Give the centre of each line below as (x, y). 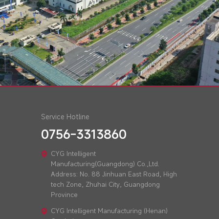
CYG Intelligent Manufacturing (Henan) (109, 211)
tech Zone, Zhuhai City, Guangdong (105, 184)
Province (64, 194)
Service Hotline (65, 116)
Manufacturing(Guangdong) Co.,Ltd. (105, 164)
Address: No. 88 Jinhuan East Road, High (114, 174)
